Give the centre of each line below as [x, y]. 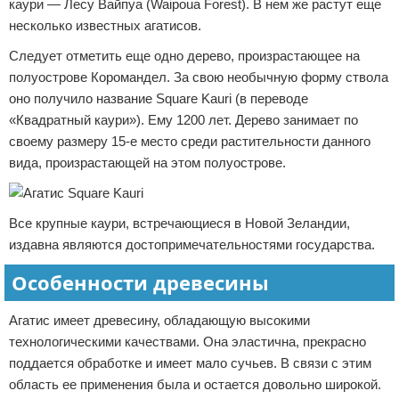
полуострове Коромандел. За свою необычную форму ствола [199, 77]
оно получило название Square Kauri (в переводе [159, 98]
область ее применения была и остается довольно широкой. [195, 384]
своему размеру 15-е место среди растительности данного [190, 141]
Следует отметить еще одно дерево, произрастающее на [184, 56]
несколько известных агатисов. [105, 25]
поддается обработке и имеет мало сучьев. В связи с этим [190, 363]
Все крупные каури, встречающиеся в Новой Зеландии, [179, 223]
